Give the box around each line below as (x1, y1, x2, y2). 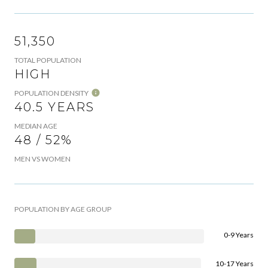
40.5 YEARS (14, 100, 95, 115)
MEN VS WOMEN (14, 154, 71, 164)
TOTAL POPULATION (14, 56, 81, 65)
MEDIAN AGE (14, 121, 57, 131)
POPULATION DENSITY (14, 89, 89, 98)
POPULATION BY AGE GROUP (14, 205, 111, 214)
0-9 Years (224, 230, 254, 240)
